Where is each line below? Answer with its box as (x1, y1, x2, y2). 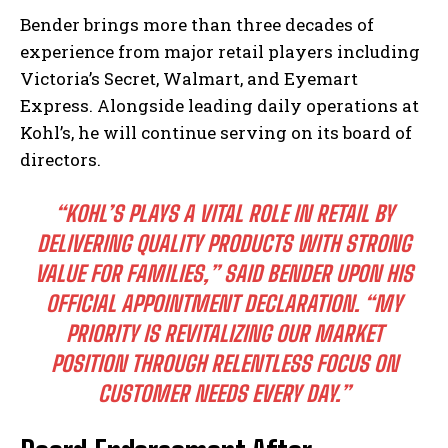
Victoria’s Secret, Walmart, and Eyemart (20, 67, 358, 91)
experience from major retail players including (20, 40, 420, 64)
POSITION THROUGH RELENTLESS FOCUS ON (50, 350, 398, 378)
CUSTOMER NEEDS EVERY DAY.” (98, 380, 350, 408)
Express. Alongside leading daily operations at (20, 94, 419, 118)
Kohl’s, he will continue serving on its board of (20, 121, 412, 145)
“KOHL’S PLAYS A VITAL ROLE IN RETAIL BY (54, 200, 394, 228)
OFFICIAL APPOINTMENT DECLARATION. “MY (46, 290, 402, 318)
